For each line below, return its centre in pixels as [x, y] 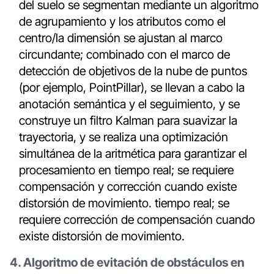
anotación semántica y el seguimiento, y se [130, 104]
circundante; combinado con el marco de [125, 55]
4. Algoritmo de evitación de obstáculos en [127, 263]
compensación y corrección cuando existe [128, 187]
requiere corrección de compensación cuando [137, 220]
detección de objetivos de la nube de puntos [133, 71]
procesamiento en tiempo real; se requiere [127, 170]
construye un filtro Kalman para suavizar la [128, 121]
